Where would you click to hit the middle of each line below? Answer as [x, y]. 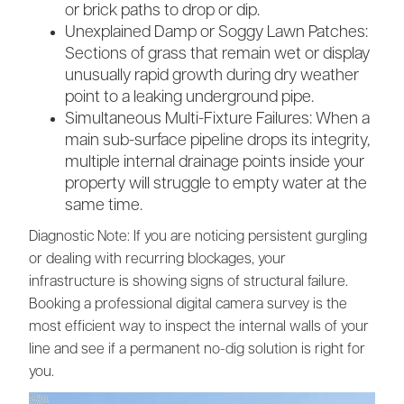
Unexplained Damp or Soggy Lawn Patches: [216, 32]
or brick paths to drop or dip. [162, 11]
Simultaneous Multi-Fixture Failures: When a [217, 119]
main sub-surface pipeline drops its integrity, [217, 141]
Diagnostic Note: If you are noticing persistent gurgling [198, 237]
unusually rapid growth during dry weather [212, 76]
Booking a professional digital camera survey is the [188, 304]
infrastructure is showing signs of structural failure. [188, 282]
